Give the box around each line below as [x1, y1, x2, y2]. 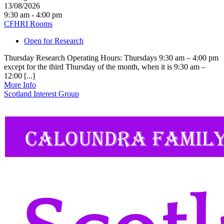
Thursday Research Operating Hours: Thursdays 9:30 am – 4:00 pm [4, 53, 218, 62]
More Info [4, 80, 36, 89]
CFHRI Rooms [4, 19, 52, 28]
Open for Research [24, 36, 83, 45]
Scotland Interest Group [4, 89, 79, 98]
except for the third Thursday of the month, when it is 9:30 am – [4, 62, 205, 71]
